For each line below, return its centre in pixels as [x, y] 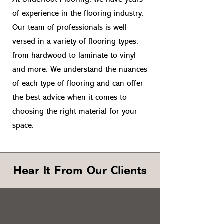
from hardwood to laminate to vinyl [74, 56]
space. [23, 126]
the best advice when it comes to [70, 98]
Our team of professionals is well [70, 28]
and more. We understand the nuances [80, 70]
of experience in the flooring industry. [78, 14]
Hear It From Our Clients [80, 171]
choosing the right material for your [75, 112]
